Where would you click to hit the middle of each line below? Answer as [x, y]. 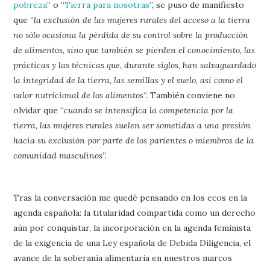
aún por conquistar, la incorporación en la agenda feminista [132, 228]
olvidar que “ [39, 110]
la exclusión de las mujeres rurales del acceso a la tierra [142, 20]
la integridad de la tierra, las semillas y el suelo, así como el [128, 80]
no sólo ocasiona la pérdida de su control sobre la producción [131, 35]
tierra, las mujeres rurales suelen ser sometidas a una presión [132, 125]
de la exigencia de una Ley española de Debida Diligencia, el [132, 243]
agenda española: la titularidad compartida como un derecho [135, 212]
